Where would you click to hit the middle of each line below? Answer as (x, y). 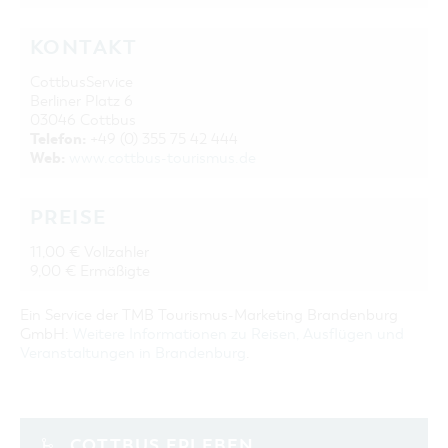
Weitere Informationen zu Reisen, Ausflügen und (238, 334)
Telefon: (58, 139)
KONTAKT (84, 47)
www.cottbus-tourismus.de (162, 158)
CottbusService (81, 82)
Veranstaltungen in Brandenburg (133, 353)
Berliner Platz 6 (81, 101)
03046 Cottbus (83, 120)
